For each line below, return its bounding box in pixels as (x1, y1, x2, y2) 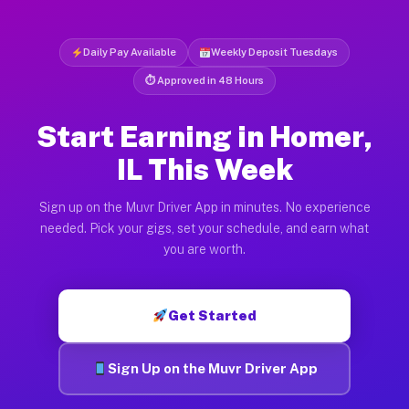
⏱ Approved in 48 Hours (145, 74, 264, 86)
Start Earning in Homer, (36, 119, 373, 153)
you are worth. (163, 241, 246, 257)
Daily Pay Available (82, 46, 176, 58)
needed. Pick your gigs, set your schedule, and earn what (40, 220, 369, 236)
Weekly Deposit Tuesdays (211, 46, 339, 58)
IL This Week (116, 152, 293, 186)
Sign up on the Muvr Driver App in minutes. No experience (38, 199, 371, 215)
